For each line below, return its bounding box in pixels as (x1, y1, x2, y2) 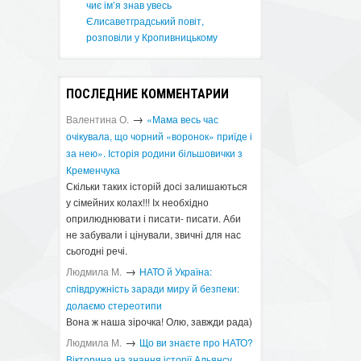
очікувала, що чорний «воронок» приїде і (66, 129, 253, 143)
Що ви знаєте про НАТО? (139, 335, 254, 349)
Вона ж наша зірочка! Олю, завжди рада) (66, 314, 253, 328)
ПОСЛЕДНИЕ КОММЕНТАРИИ (66, 86, 230, 102)
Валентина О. (66, 112, 130, 126)
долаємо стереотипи (66, 298, 163, 312)
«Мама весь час (147, 112, 219, 126)
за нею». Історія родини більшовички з (66, 146, 243, 160)
